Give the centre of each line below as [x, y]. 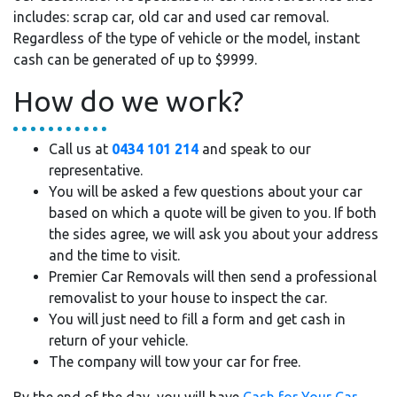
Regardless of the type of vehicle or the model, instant [187, 38]
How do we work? [128, 101]
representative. [96, 170]
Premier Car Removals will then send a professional [213, 276]
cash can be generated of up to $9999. [135, 59]
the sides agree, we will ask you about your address [214, 234]
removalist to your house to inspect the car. [188, 298]
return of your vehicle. [118, 340]
